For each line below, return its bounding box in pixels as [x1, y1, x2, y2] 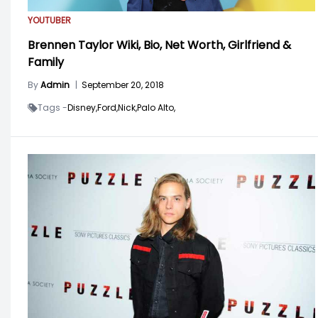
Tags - [38, 102, 67, 114]
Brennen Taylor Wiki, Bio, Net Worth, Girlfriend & [28, 37, 291, 54]
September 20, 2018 [82, 79, 164, 92]
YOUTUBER [28, 14, 71, 27]
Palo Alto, [137, 102, 175, 114]
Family [28, 54, 64, 71]
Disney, [67, 102, 97, 114]
